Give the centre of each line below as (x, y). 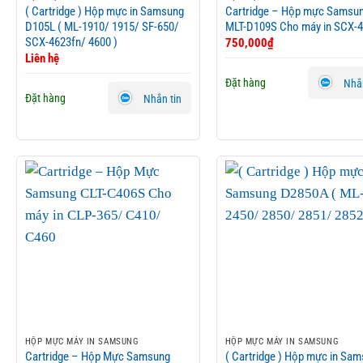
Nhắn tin (163, 98)
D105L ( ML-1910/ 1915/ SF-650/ (102, 26)
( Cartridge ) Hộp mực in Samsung (104, 11)
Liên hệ (42, 59)
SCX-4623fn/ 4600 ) (71, 42)
